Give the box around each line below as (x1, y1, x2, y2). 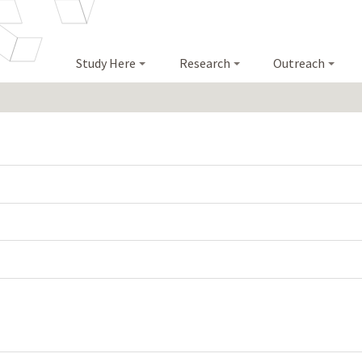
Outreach (273, 55, 326, 71)
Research (179, 55, 230, 71)
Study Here (76, 55, 137, 71)
